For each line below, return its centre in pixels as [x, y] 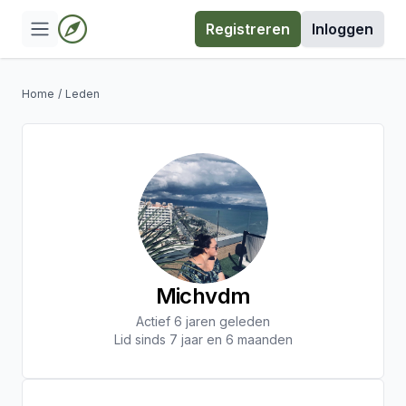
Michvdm [203, 296]
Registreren [248, 29]
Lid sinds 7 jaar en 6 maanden [203, 339]
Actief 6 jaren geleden [203, 321]
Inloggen [343, 29]
